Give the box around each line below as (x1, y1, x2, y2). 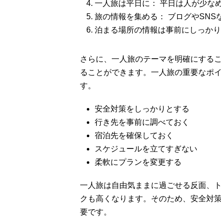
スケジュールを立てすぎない (95, 144, 197, 153)
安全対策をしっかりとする (95, 104, 189, 113)
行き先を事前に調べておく (95, 117, 189, 126)
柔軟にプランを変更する (95, 157, 182, 166)
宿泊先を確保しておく (95, 131, 174, 140)
